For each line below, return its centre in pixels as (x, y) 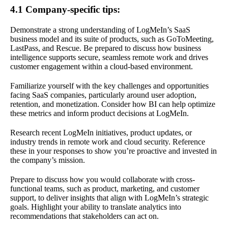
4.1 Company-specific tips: (65, 9)
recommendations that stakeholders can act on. (84, 216)
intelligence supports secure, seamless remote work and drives (109, 57)
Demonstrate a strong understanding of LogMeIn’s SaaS (100, 30)
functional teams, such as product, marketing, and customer (105, 188)
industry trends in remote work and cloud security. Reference (108, 141)
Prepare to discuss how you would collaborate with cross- (103, 179)
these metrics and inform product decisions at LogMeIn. (99, 113)
